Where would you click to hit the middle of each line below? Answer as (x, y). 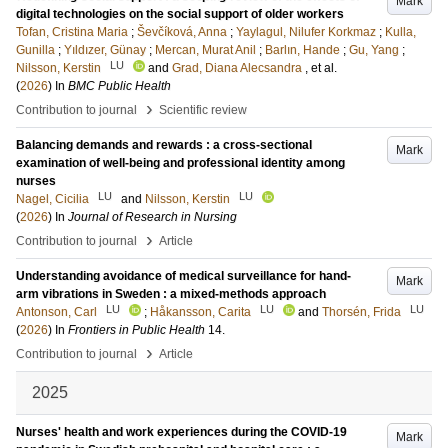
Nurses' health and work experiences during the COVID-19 (181, 432)
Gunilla (35, 50)
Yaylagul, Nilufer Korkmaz (306, 32)
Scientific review (203, 110)
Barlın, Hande (302, 50)
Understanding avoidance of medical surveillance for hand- (183, 276)
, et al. (321, 68)
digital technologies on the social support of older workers (180, 14)
